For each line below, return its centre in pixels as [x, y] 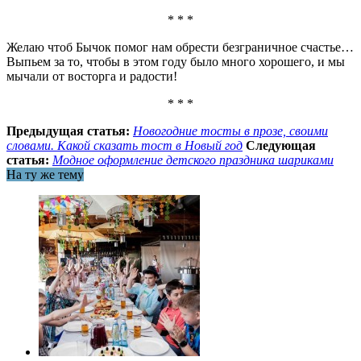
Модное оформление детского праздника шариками [193, 160]
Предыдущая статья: [68, 131]
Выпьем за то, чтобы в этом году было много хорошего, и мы [176, 61]
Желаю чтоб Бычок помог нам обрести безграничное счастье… [180, 47]
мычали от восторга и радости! [92, 76]
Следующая [281, 145]
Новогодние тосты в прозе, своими [230, 131]
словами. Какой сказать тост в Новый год [124, 145]
